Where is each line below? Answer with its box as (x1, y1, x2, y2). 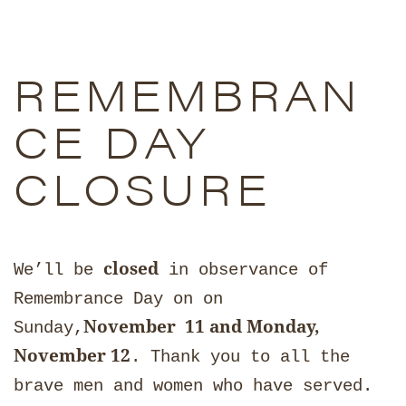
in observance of (159, 259, 328, 280)
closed (103, 257, 159, 278)
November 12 (14, 344, 130, 365)
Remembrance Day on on (14, 288, 223, 309)
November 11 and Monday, (83, 315, 320, 336)
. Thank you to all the (130, 346, 350, 367)
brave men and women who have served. (14, 375, 372, 396)
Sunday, (14, 317, 83, 338)
